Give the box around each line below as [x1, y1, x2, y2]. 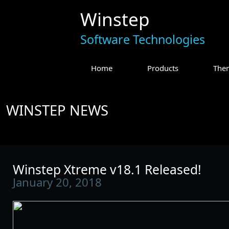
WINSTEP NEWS [6, 101, 108, 120]
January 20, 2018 [13, 174, 102, 190]
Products [147, 63, 178, 73]
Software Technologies [80, 31, 205, 48]
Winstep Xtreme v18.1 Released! [13, 161, 201, 178]
